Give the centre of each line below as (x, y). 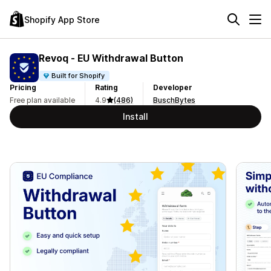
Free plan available (42, 100)
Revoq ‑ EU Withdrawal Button (111, 58)
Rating (106, 87)
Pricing (23, 87)
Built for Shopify (78, 75)
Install (135, 116)
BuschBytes (174, 100)
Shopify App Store (62, 19)
